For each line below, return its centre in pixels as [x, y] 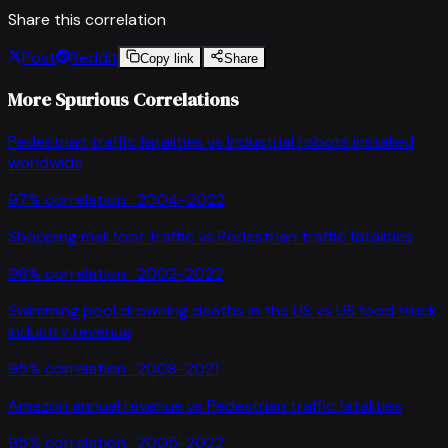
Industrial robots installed [320, 141]
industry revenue [70, 331]
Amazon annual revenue [95, 405]
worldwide [45, 162]
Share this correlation [87, 19]
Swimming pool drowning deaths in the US [160, 310]
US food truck [386, 310]
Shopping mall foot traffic [101, 236]
